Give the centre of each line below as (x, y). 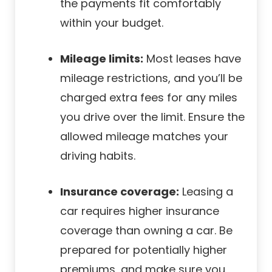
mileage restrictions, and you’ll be (151, 78)
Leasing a (206, 191)
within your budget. (112, 22)
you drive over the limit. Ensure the (152, 117)
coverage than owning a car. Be (146, 230)
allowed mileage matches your (144, 136)
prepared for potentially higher (144, 250)
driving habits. (98, 155)
